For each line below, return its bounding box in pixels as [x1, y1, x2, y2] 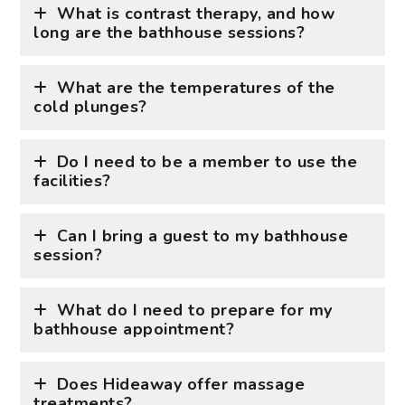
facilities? [33, 169, 111, 192]
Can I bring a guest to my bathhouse [56, 224, 349, 247]
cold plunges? [33, 95, 147, 118]
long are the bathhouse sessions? [33, 21, 306, 43]
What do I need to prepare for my [56, 298, 333, 321]
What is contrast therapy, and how [56, 2, 335, 24]
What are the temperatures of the [56, 76, 335, 99]
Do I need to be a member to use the [56, 150, 358, 173]
